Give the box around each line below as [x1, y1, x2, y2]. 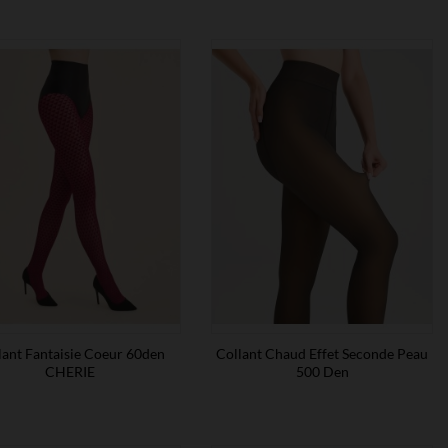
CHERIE [45, 363, 95, 381]
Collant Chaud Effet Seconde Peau [216, 345, 428, 363]
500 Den [295, 363, 349, 381]
